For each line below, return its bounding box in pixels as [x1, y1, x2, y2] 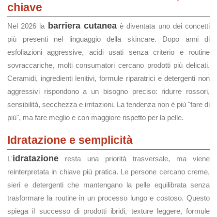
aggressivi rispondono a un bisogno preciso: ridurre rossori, [7, 87, 210, 95]
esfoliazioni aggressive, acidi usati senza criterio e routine [7, 48, 210, 56]
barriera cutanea [47, 21, 117, 31]
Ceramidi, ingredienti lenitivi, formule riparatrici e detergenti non [7, 74, 210, 82]
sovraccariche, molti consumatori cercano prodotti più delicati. [7, 61, 210, 69]
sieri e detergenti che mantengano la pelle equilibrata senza [7, 181, 210, 189]
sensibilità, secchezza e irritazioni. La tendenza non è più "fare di [7, 100, 210, 108]
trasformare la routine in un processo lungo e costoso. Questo [7, 194, 210, 202]
